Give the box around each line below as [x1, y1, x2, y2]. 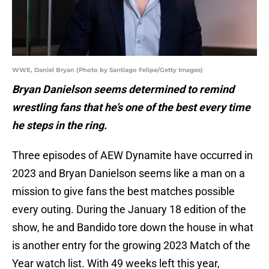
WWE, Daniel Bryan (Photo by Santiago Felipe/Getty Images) [12, 66, 203, 74]
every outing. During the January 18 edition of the [12, 203, 246, 216]
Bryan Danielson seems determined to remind [12, 83, 234, 96]
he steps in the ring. [12, 119, 109, 132]
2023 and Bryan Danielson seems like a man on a [12, 167, 245, 180]
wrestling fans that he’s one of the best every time [12, 101, 250, 114]
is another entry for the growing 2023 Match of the [12, 239, 250, 252]
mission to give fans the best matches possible [12, 185, 235, 198]
